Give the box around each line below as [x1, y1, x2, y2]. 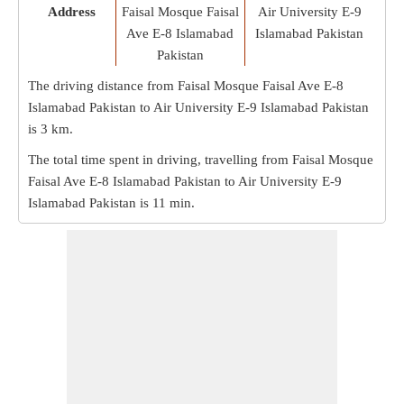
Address [47, 5, 96, 19]
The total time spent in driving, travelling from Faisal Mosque [28, 152, 373, 167]
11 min [152, 196, 191, 210]
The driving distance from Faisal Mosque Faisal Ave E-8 [28, 78, 344, 93]
